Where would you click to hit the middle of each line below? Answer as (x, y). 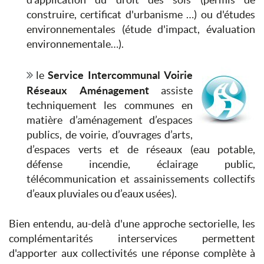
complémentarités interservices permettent (132, 239)
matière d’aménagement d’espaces (110, 120)
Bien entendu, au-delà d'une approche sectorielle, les (132, 224)
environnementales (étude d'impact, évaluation (141, 29)
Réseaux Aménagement (88, 91)
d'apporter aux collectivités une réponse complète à (132, 253)
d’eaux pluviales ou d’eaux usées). (102, 194)
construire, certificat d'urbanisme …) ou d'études (141, 15)
